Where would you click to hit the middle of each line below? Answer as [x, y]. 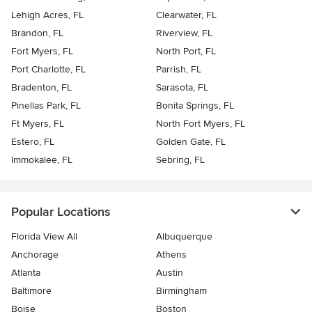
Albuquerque [184, 237]
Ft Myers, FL [38, 124]
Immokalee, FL [42, 160]
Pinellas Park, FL [46, 106]
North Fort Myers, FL [201, 124]
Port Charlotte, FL [48, 70]
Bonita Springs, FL [195, 106]
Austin [170, 273]
